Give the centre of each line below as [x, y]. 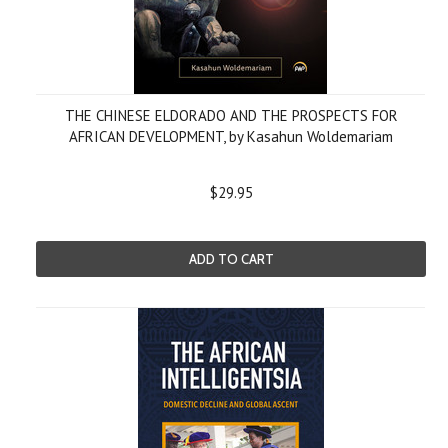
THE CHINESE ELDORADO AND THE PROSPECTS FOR [231, 115]
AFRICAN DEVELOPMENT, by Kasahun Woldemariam [231, 136]
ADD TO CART [231, 259]
